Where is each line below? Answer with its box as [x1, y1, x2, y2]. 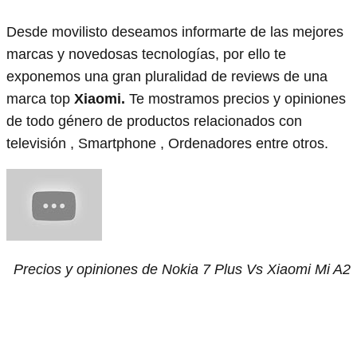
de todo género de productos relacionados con [6, 112, 302, 129]
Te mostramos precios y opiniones [125, 90, 346, 107]
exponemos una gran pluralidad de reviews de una [6, 68, 328, 84]
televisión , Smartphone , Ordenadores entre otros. [6, 135, 328, 151]
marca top [6, 90, 74, 107]
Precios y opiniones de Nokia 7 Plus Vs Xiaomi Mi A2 [14, 261, 351, 277]
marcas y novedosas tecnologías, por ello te [6, 45, 286, 62]
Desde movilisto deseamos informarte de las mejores [6, 23, 343, 40]
